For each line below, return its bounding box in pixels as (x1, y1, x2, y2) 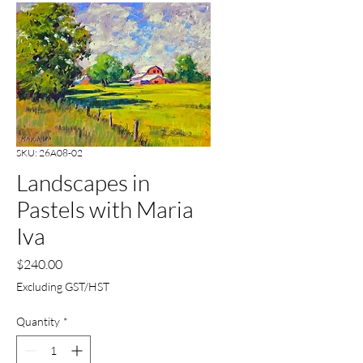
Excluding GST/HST (16, 280, 109, 294)
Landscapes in (16, 169, 150, 197)
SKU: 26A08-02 (16, 147, 83, 160)
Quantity (16, 314, 60, 329)
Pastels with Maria (16, 195, 194, 224)
